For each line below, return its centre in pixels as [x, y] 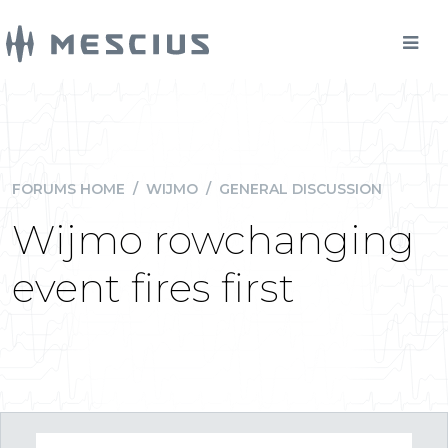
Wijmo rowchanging [213, 239]
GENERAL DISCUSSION [300, 189]
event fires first [153, 287]
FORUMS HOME [68, 189]
